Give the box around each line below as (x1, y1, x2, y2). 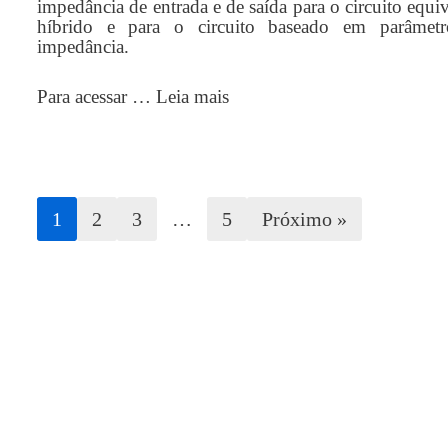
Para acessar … (37, 86, 156, 107)
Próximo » (262, 208, 347, 230)
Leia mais (156, 86, 229, 107)
